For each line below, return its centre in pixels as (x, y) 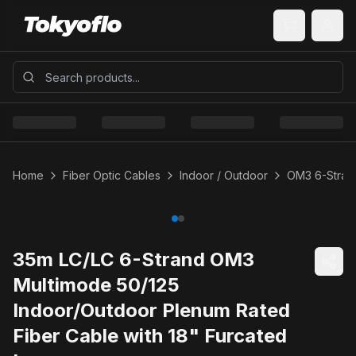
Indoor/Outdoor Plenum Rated (151, 310)
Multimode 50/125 (96, 285)
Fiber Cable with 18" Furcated (150, 336)
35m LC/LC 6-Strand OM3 (133, 259)
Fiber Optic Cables (112, 175)
